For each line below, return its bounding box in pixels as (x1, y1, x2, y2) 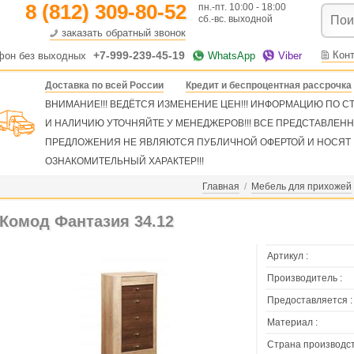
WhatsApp (208, 50, 255, 62)
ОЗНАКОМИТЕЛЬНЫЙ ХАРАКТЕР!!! (45, 156, 204, 167)
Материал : (267, 317, 318, 328)
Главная (202, 181, 239, 192)
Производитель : (267, 273, 342, 284)
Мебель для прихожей (251, 181, 352, 192)
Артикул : (267, 250, 308, 262)
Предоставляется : (267, 295, 352, 306)
